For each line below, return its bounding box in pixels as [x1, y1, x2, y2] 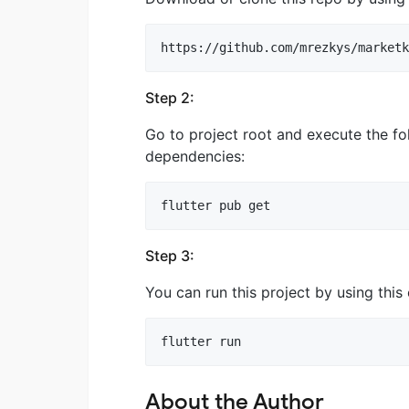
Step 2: [145, 88, 194, 107]
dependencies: [145, 146, 245, 165]
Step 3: [145, 246, 194, 265]
